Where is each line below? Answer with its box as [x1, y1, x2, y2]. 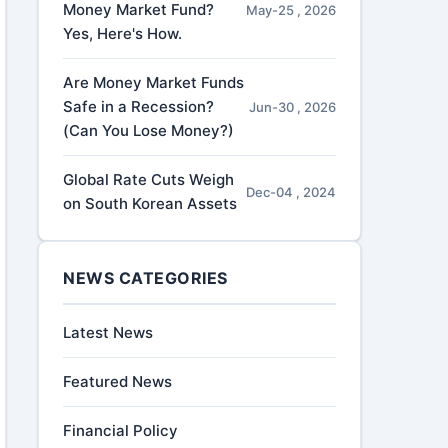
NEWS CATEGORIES [63, 268, 228, 288]
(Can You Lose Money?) [63, 121, 235, 140]
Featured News [63, 372, 173, 391]
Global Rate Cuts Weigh [63, 170, 235, 189]
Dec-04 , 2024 [245, 184, 336, 200]
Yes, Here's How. [63, 24, 183, 43]
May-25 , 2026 [245, 2, 336, 18]
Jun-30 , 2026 [248, 99, 336, 115]
